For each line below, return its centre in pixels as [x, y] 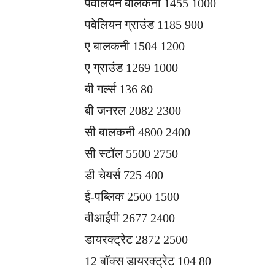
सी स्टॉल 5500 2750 [131, 154]
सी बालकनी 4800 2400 [137, 132]
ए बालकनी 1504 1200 [135, 46]
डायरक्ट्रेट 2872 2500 [136, 240]
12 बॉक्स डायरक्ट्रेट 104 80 [148, 261]
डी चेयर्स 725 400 [124, 175]
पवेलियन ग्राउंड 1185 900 [144, 25]
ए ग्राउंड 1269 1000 [131, 68]
